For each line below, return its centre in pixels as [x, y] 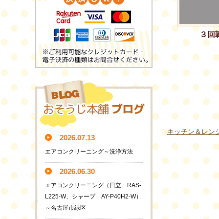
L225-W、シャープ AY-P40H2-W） [93, 196]
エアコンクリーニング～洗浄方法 [89, 151]
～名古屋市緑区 [66, 208]
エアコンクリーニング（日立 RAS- [93, 185]
